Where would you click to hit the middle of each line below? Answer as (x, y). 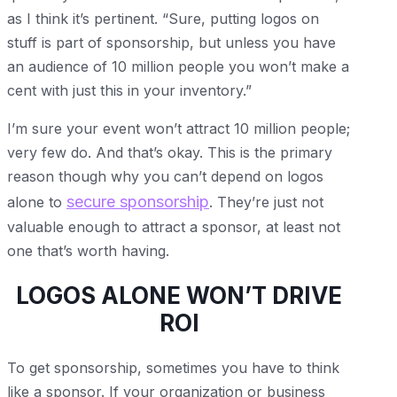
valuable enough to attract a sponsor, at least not (174, 226)
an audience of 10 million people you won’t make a (178, 66)
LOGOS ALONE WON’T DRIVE (179, 296)
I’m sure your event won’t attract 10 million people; (179, 128)
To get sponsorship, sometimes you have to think (173, 367)
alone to (37, 202)
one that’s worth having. (90, 250)
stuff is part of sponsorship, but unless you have (171, 42)
